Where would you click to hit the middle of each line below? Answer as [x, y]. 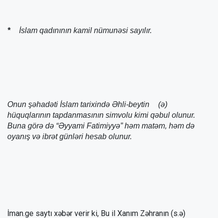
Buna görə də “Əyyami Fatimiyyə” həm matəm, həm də [101, 126]
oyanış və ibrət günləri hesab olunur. [70, 137]
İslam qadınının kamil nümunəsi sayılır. [85, 30]
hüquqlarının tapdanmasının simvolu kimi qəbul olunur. [102, 115]
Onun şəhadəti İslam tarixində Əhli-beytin [79, 105]
